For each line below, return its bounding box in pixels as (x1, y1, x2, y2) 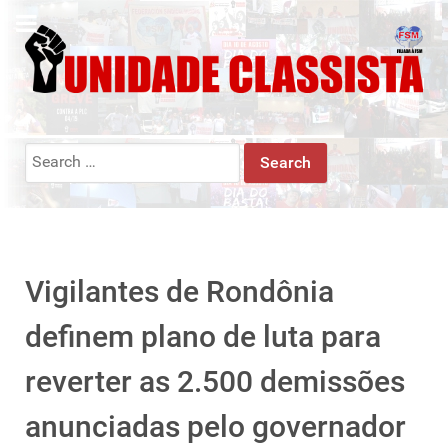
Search (24, 143, 73, 163)
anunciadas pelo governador (25, 408, 406, 444)
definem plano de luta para (25, 318, 381, 354)
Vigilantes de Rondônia (25, 273, 334, 309)
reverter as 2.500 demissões (25, 363, 405, 399)
